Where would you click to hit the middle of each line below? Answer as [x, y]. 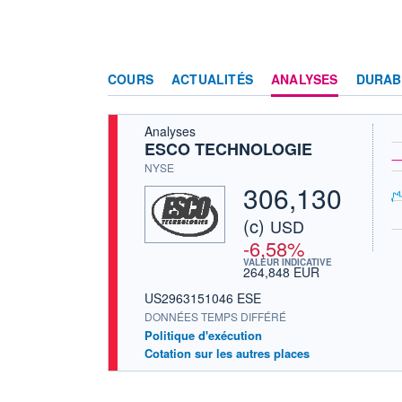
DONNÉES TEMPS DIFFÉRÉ [215, 316]
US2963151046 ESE [203, 297]
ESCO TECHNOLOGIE [228, 149]
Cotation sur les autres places [227, 353]
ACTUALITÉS [212, 79]
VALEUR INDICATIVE [288, 262]
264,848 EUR [281, 271]
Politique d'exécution [203, 335]
